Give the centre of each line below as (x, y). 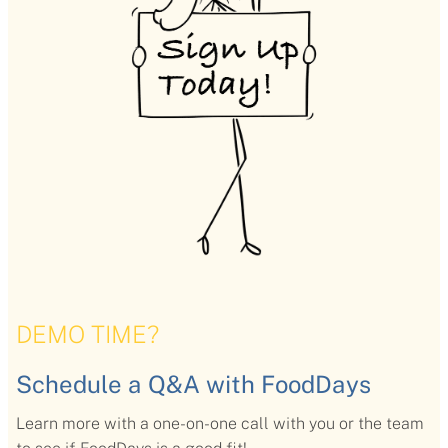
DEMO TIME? (87, 334)
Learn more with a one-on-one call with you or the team (220, 423)
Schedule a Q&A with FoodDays (193, 384)
